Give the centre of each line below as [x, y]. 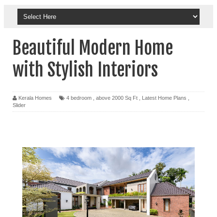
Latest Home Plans [164, 98]
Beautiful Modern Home [93, 48]
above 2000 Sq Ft [117, 98]
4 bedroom [79, 98]
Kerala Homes [35, 98]
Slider [19, 105]
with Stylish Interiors [85, 70]
